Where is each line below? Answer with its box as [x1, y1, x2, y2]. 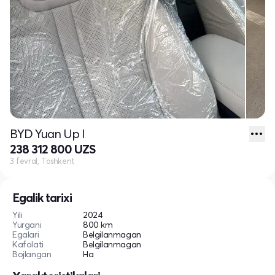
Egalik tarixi [12, 190, 72, 206]
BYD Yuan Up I [10, 126, 85, 142]
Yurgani [12, 219, 42, 231]
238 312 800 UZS [10, 141, 95, 157]
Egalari [12, 229, 39, 241]
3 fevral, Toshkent [10, 156, 75, 166]
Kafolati [12, 239, 44, 250]
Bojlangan [12, 249, 52, 260]
